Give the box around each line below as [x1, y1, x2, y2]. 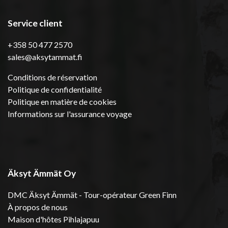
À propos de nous [8, 202, 68, 212]
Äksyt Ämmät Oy [8, 167, 76, 179]
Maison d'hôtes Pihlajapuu [8, 214, 99, 224]
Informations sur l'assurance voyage [8, 108, 132, 119]
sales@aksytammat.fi [8, 51, 82, 62]
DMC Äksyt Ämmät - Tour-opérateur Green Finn [8, 189, 177, 199]
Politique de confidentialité [8, 84, 102, 94]
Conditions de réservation [8, 72, 97, 82]
